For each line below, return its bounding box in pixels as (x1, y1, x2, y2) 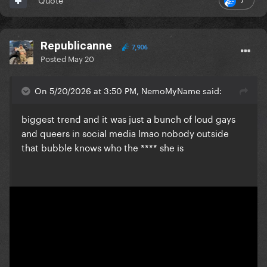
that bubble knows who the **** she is (21, 139, 184, 154)
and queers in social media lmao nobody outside (21, 125, 229, 140)
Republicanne (41, 39, 112, 53)
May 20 (68, 52, 94, 64)
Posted (41, 52, 68, 64)
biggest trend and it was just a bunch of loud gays (21, 111, 235, 126)
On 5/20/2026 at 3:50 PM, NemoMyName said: (35, 83, 222, 97)
